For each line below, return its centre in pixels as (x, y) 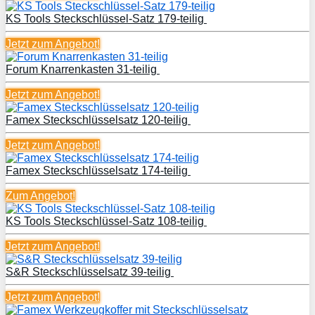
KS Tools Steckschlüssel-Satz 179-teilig (106, 18)
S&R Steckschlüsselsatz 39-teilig (90, 271)
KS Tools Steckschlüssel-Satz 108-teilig (106, 221)
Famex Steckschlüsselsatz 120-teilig (98, 120)
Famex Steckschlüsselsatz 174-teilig (98, 170)
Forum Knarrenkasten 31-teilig (83, 69)
